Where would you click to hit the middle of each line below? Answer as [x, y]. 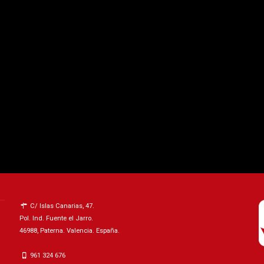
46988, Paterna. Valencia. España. [69, 230]
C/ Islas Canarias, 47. [62, 206]
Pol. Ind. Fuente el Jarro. [56, 218]
